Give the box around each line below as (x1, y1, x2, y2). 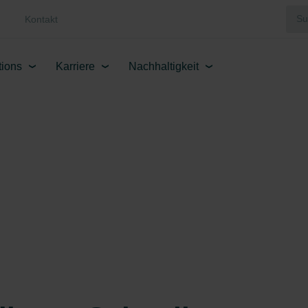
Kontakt (25, 13, 58, 25)
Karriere (56, 60, 95, 72)
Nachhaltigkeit (129, 60, 199, 72)
